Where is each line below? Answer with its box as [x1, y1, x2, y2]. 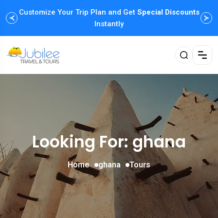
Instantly [94, 19, 124, 28]
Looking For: [32, 130, 132, 153]
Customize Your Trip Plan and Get [18, 8, 137, 17]
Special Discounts [137, 8, 200, 17]
